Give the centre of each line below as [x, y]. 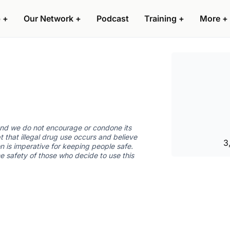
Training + [164, 18]
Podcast [113, 18]
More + [214, 18]
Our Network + [52, 18]
